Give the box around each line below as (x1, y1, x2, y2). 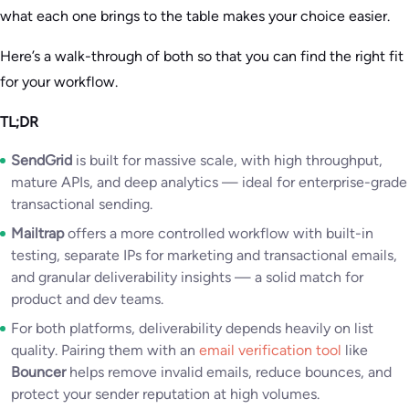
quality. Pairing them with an (11, 341, 199, 359)
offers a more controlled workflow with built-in (64, 225, 373, 242)
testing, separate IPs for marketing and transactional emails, (11, 246, 397, 264)
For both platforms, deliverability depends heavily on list (11, 320, 373, 337)
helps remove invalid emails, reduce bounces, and (66, 363, 392, 381)
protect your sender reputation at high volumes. (11, 385, 320, 403)
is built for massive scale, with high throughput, (72, 152, 383, 169)
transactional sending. (11, 195, 152, 213)
